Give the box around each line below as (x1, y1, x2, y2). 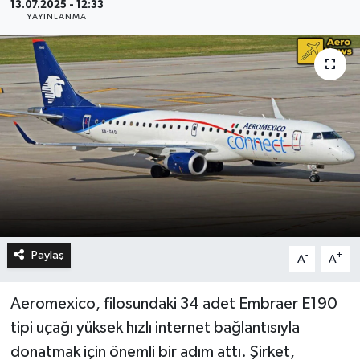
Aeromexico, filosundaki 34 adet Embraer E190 (10, 296, 337, 313)
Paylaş (31, 249, 64, 262)
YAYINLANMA (27, 13, 88, 22)
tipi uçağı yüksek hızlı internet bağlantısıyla (10, 320, 300, 337)
